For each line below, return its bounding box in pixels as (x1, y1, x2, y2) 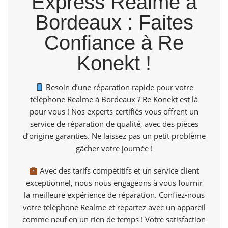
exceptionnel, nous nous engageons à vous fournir (25, 178, 203, 188)
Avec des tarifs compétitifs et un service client (38, 165, 199, 176)
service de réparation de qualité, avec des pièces (30, 119, 198, 129)
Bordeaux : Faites (35, 11, 193, 34)
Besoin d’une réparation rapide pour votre (43, 82, 193, 93)
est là (178, 94, 198, 105)
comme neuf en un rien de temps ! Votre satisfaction (22, 214, 206, 225)
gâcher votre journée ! (75, 143, 153, 154)
